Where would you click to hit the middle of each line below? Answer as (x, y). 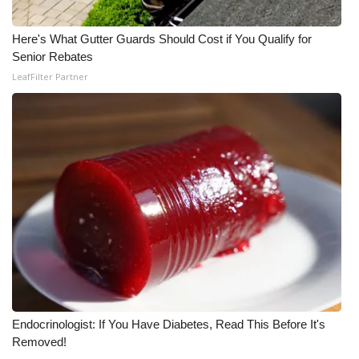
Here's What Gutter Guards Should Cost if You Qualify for (162, 39)
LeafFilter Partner (50, 77)
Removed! (39, 342)
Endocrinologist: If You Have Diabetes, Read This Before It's (169, 324)
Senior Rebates (52, 56)
